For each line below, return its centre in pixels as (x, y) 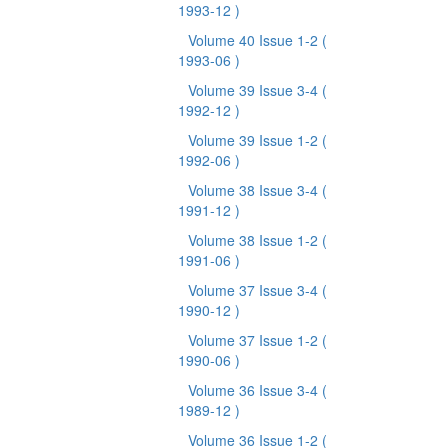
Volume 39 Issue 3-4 (255, 90)
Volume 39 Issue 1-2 (255, 140)
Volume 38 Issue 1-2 (255, 240)
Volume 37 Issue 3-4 (255, 290)
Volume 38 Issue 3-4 (255, 190)
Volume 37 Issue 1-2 (255, 340)
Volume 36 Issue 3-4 (255, 390)
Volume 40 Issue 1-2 (255, 40)
